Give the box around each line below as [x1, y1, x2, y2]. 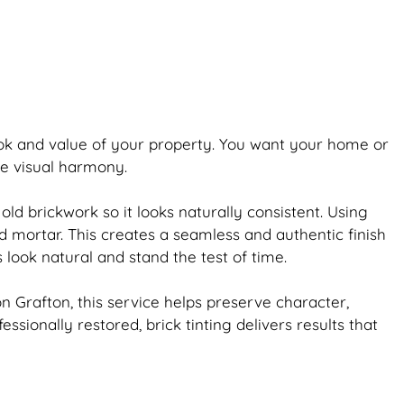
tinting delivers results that [181, 315, 378, 334]
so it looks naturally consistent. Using [98, 202, 368, 221]
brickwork [28, 202, 98, 221]
